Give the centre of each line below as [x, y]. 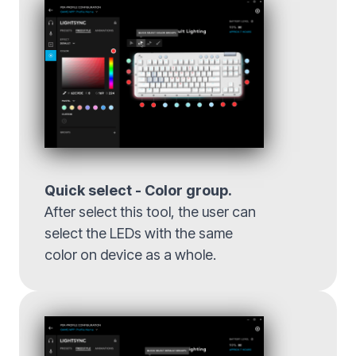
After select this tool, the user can [150, 212]
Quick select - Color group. [138, 191]
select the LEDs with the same [139, 234]
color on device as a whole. [130, 255]
